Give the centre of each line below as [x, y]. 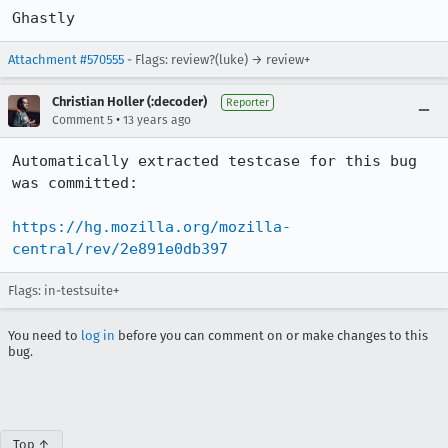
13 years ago [157, 120]
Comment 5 [82, 120]
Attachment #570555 [66, 59]
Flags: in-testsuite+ [63, 290]
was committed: [75, 183]
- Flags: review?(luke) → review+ [217, 59]
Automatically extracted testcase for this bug [214, 161]
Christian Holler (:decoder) [129, 101]
